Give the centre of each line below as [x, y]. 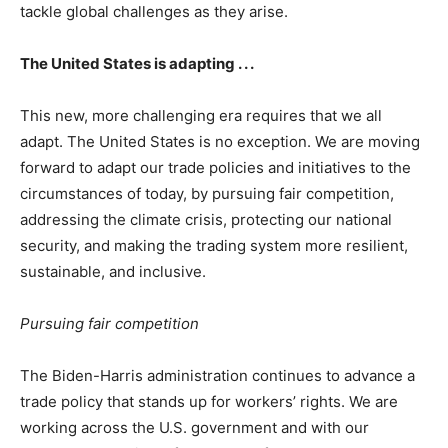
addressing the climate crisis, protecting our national [206, 220]
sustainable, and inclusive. [113, 272]
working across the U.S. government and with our [194, 428]
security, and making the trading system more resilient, [214, 246]
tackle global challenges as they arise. [154, 12]
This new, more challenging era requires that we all [201, 116]
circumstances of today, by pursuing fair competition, [207, 194]
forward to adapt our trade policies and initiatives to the [215, 168]
